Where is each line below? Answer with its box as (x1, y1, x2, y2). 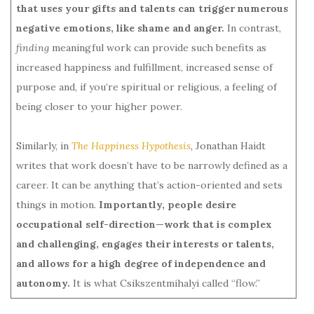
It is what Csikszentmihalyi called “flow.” (73, 276, 260, 289)
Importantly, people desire (99, 198, 236, 211)
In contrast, (224, 21, 281, 34)
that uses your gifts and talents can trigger (16, 1, 235, 15)
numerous (238, 1, 288, 15)
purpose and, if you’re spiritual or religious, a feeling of (16, 80, 277, 93)
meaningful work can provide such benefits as (52, 41, 266, 54)
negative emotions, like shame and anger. (16, 21, 224, 34)
